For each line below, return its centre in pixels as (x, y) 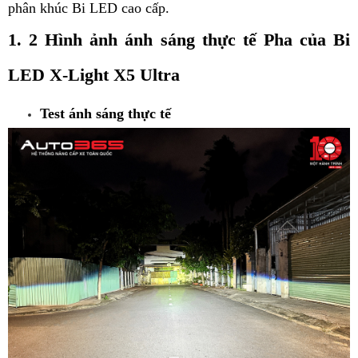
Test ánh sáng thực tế (107, 114)
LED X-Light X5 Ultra (96, 75)
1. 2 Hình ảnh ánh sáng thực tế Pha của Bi (179, 40)
